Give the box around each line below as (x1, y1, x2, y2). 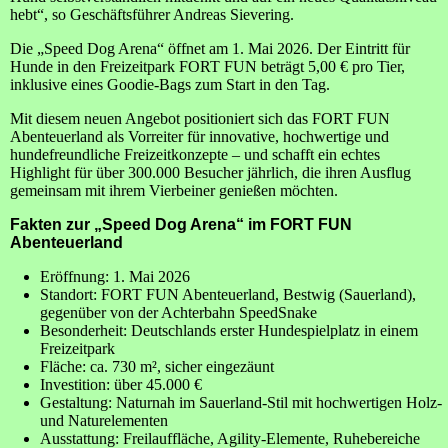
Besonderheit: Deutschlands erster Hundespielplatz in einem (40, 322, 418, 340)
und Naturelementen (40, 412, 168, 430)
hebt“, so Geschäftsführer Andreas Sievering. (10, 6, 294, 24)
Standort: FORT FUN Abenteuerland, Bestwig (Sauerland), (40, 286, 416, 304)
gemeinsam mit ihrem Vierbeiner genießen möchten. (10, 182, 338, 200)
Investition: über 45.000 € (40, 376, 202, 394)
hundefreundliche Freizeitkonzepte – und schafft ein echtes (10, 146, 380, 164)
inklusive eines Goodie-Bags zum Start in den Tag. (10, 76, 330, 94)
